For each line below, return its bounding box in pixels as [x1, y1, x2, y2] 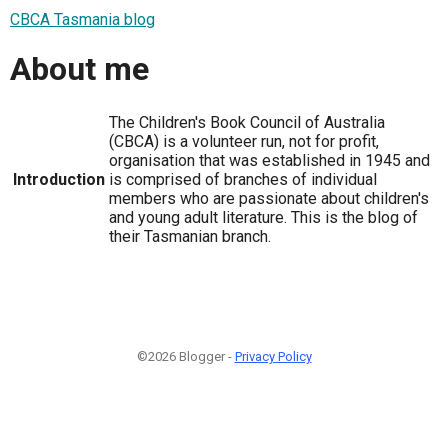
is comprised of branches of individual [109, 169, 377, 189]
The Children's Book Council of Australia [109, 112, 385, 132]
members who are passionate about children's [109, 188, 429, 208]
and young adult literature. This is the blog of [109, 207, 418, 227]
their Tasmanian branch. [109, 226, 271, 246]
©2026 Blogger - [136, 348, 235, 364]
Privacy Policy [234, 348, 312, 364]
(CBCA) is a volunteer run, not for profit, [109, 131, 379, 151]
